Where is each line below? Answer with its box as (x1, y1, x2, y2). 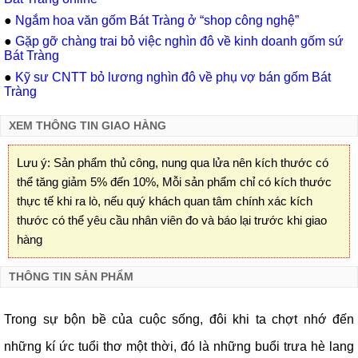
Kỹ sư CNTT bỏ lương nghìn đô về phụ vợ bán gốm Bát (15, 70, 331, 85)
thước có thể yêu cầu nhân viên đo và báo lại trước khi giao (17, 213, 327, 227)
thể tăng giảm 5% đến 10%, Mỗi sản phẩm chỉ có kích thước (17, 174, 332, 189)
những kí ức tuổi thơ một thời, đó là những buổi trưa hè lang (4, 339, 354, 353)
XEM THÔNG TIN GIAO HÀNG (9, 119, 166, 132)
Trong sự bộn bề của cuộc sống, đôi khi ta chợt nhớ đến (4, 312, 354, 326)
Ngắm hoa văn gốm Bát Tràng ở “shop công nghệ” (15, 13, 299, 27)
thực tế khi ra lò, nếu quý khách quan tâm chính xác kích (17, 193, 312, 208)
